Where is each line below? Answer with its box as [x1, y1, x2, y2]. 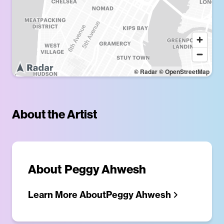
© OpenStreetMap [159, 66, 209, 76]
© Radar [134, 66, 157, 76]
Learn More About [28, 188, 106, 200]
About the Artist [12, 106, 97, 121]
